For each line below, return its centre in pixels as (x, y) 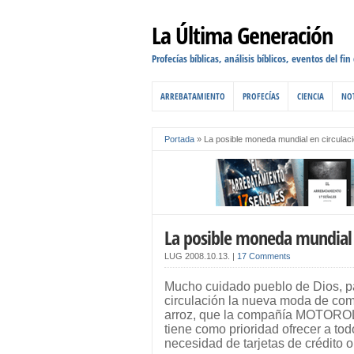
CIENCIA (311, 96)
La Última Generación (242, 35)
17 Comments (264, 256)
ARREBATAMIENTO (193, 96)
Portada (179, 139)
